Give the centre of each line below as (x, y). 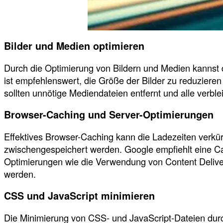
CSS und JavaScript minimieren (79, 196)
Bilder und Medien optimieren (74, 46)
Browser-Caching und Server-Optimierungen (109, 115)
